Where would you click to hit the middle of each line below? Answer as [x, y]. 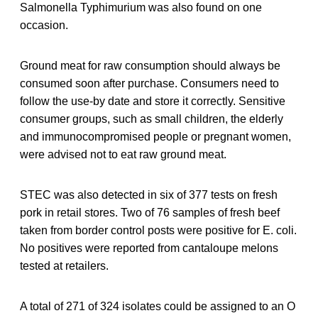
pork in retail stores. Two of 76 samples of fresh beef [150, 212]
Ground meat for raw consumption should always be [150, 65]
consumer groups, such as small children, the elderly [152, 119]
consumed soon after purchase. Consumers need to [149, 83]
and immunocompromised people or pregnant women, [155, 136]
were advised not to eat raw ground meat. [123, 154]
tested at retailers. [64, 265]
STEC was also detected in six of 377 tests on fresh [149, 194]
